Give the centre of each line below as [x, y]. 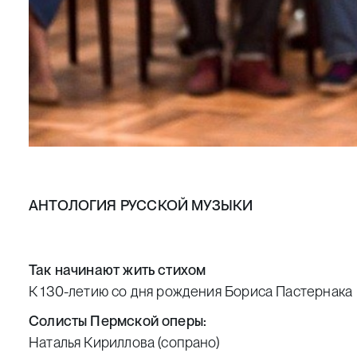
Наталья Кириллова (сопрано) [124, 343]
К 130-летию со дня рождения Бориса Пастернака [191, 292]
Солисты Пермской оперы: [118, 321]
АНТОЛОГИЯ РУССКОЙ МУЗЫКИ [141, 206]
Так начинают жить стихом [118, 270]
